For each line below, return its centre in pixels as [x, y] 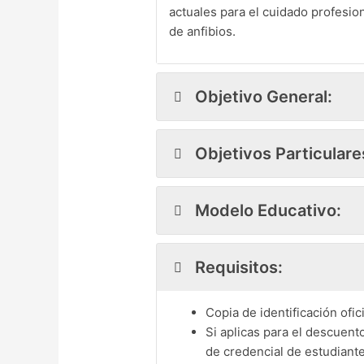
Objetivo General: [264, 97]
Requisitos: [239, 268]
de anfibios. [203, 32]
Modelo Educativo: [269, 211]
